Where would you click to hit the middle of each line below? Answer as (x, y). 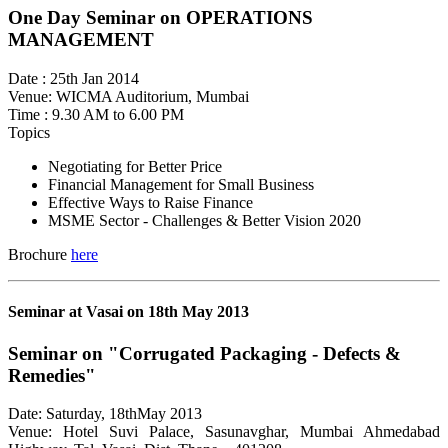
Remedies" (52, 375)
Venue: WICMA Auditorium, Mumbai (128, 97)
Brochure (39, 255)
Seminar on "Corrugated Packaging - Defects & (204, 353)
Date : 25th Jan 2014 (73, 79)
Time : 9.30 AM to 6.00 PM (96, 115)
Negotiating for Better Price (135, 167)
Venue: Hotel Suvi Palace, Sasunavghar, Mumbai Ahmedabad (224, 432)
